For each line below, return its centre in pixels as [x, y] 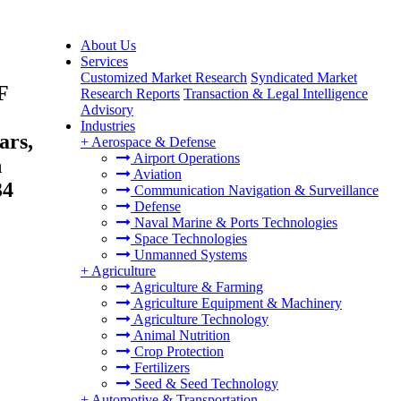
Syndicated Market [304, 77]
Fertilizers [160, 367]
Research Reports [130, 94]
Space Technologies [189, 239]
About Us [108, 45]
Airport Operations [185, 158]
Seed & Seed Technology [205, 384]
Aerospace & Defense [154, 142]
